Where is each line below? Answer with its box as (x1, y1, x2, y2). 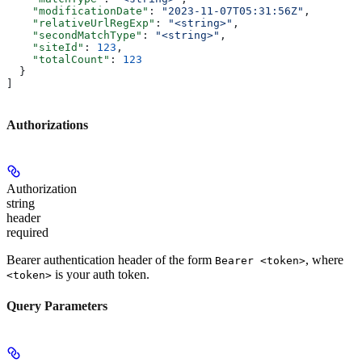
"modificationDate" (6, 5, 149, 18)
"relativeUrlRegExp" (6, 17, 155, 30)
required (6, 225, 48, 239)
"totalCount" (6, 53, 110, 66)
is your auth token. (52, 267, 149, 281)
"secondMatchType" (6, 29, 142, 42)
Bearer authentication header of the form (6, 253, 215, 267)
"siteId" (6, 41, 84, 54)
